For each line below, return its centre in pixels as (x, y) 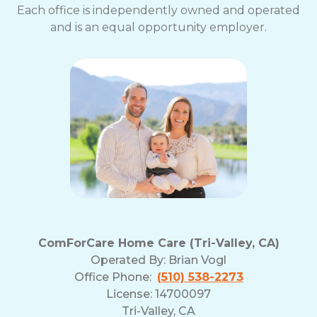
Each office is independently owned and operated (158, 11)
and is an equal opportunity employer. (158, 28)
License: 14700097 (158, 294)
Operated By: (129, 260)
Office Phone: (115, 277)
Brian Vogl (197, 260)
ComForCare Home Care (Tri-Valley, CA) (158, 243)
